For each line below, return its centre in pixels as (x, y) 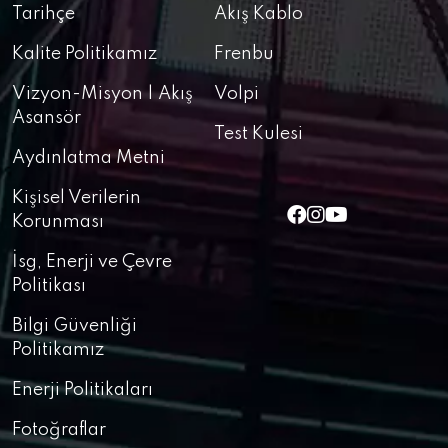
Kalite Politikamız (84, 54)
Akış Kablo (258, 14)
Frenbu (244, 54)
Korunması (58, 222)
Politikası (49, 286)
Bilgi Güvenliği (74, 326)
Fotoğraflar (59, 430)
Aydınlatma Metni (88, 158)
